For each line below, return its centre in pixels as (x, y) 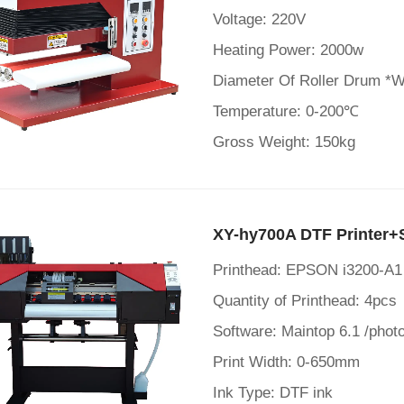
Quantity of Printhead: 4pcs (305, 301)
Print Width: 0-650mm (286, 362)
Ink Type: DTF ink (273, 393)
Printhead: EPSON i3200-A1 (308, 270)
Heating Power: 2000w (288, 50)
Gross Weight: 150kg (284, 142)
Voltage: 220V (259, 19)
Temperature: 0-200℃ (286, 111)
